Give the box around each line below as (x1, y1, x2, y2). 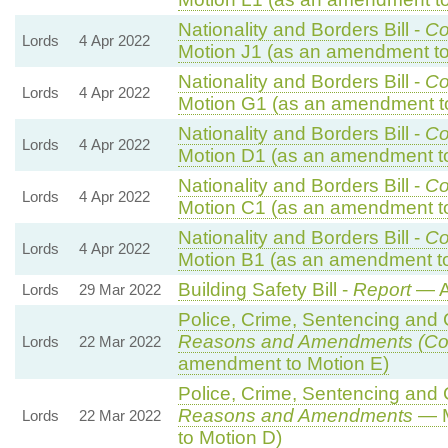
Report (352, 278, 411, 300)
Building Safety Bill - (177, 278, 353, 300)
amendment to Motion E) (177, 352, 389, 374)
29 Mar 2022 (78, 280, 161, 298)
